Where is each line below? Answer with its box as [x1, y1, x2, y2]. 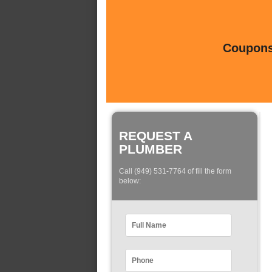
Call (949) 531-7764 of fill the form [119, 167, 231, 176]
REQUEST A [119, 129, 192, 143]
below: [119, 177, 141, 186]
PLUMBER [119, 142, 182, 156]
